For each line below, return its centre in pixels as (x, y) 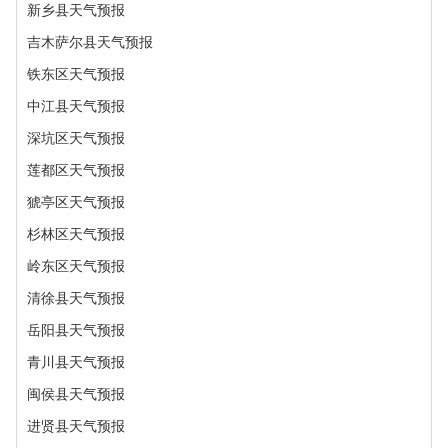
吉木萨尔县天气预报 (90, 42)
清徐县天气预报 (76, 298)
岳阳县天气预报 (76, 330)
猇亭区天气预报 (76, 202)
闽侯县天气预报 (76, 394)
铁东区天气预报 (76, 74)
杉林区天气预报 (76, 234)
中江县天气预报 (76, 106)
